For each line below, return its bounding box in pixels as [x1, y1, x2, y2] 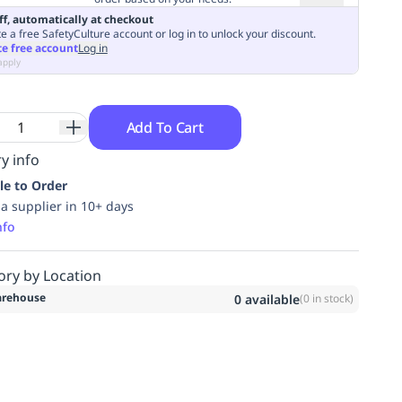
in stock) [309, 291, 354, 306]
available [240, 290, 300, 308]
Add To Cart [126, 117, 204, 137]
